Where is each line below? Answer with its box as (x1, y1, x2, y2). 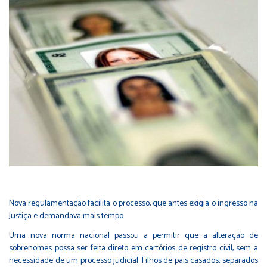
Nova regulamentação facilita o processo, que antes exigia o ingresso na (9, 196, 258, 210)
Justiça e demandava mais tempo (9, 209, 123, 223)
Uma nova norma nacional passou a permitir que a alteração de (9, 228, 258, 243)
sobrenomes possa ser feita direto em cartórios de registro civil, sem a (9, 241, 258, 255)
